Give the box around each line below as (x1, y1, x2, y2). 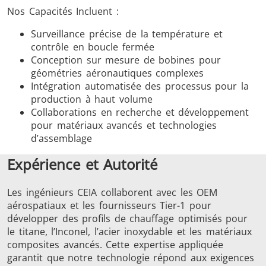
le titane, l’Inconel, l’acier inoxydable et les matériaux (7, 225, 252, 239)
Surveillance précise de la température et (31, 27, 223, 41)
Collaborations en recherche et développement (31, 106, 249, 119)
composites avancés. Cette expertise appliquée (7, 238, 224, 252)
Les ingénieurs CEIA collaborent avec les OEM (7, 186, 218, 199)
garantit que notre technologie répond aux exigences (7, 251, 255, 265)
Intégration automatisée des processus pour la (31, 80, 249, 93)
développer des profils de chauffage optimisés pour (7, 212, 248, 226)
